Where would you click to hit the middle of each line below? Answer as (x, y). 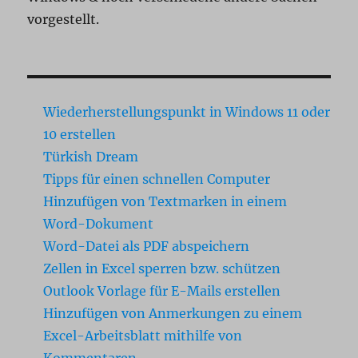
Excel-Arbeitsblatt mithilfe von (143, 336)
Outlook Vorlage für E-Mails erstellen (162, 291)
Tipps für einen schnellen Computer (157, 179)
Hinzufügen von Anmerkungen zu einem (173, 314)
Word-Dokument (99, 224)
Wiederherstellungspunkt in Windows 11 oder (187, 112)
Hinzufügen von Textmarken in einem (165, 202)
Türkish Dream (91, 157)
